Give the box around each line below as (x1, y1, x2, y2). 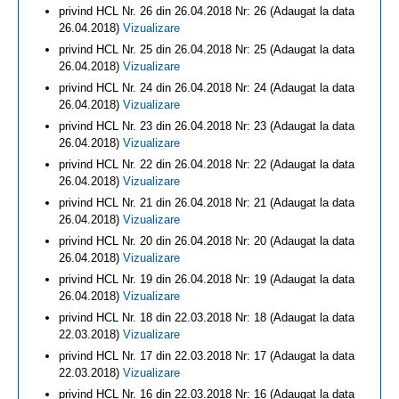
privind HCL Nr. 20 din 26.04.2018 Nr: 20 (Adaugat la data (59, 234, 354, 248)
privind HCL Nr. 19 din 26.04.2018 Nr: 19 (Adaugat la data (59, 273, 354, 286)
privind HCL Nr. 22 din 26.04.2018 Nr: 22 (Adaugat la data (59, 158, 354, 171)
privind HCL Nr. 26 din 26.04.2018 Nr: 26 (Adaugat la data (59, 4, 354, 18)
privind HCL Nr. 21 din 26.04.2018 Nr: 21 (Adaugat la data (59, 196, 354, 209)
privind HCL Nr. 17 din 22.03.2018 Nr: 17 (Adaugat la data (59, 349, 354, 362)
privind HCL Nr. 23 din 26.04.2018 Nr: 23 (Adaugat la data (59, 119, 354, 133)
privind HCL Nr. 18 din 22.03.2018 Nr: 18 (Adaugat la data (59, 311, 354, 324)
